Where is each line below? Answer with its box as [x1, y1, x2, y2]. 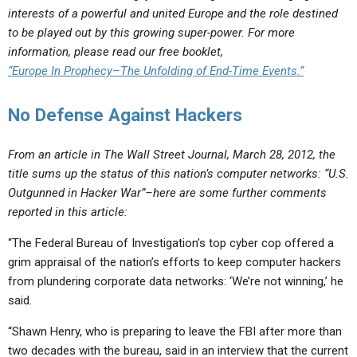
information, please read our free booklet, [8, 45, 223, 59]
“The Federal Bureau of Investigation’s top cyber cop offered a [8, 236, 334, 250]
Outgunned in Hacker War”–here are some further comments [8, 186, 327, 200]
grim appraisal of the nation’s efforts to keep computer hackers [8, 255, 341, 269]
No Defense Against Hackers [8, 104, 242, 125]
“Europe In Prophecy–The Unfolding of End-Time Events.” [8, 64, 304, 78]
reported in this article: [8, 205, 127, 219]
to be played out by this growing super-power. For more [8, 25, 295, 40]
